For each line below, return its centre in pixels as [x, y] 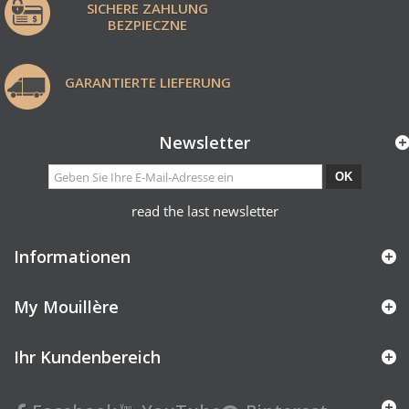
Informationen [72, 257]
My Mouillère [66, 307]
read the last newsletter [204, 211]
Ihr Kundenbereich [87, 357]
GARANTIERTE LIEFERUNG [147, 82]
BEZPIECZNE [148, 25]
